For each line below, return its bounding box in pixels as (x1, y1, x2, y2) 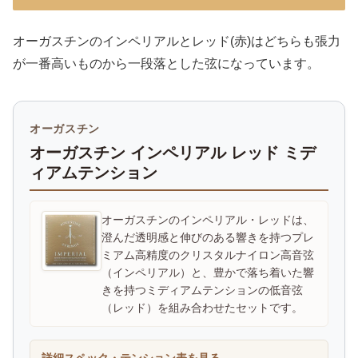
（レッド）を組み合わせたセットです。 (101, 301, 303, 315)
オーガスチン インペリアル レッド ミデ (30, 144, 316, 162)
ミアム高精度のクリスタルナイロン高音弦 (101, 249, 314, 262)
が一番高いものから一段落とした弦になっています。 (13, 57, 320, 71)
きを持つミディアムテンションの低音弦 (101, 284, 303, 297)
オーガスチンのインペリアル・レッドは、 (101, 213, 314, 227)
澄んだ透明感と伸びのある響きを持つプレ (101, 231, 314, 245)
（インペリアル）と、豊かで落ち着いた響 (101, 266, 314, 280)
